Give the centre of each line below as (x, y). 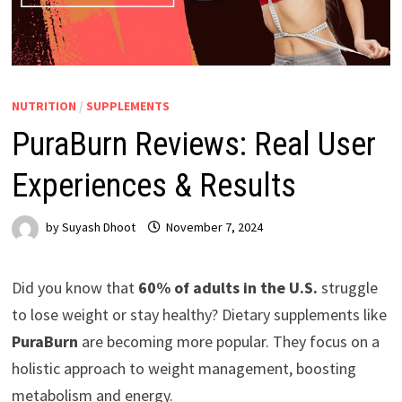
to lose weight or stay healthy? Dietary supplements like (199, 314)
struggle (347, 287)
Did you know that (74, 287)
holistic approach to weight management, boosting (184, 368)
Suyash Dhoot (98, 227)
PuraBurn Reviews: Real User (193, 144)
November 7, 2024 (214, 227)
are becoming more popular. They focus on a (228, 341)
